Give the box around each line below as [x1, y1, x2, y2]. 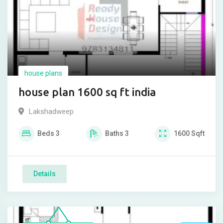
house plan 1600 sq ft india [18, 86, 156, 99]
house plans [24, 69, 62, 78]
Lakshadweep [29, 107, 74, 116]
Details [33, 170, 56, 178]
